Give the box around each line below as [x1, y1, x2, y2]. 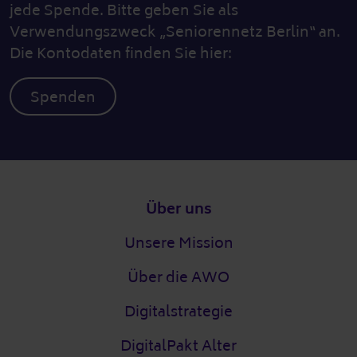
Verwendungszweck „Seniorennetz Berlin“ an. [10, 19, 340, 45]
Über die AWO [127, 265, 229, 291]
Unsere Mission [124, 230, 233, 257]
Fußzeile [9, 189, 70, 215]
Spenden [30, 84, 96, 111]
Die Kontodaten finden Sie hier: [10, 41, 232, 67]
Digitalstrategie [124, 299, 233, 325]
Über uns [145, 196, 212, 222]
